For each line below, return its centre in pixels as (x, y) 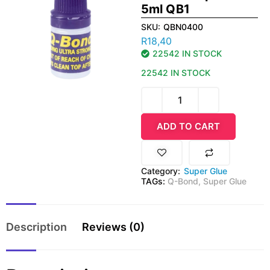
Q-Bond (183, 181)
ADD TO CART (188, 126)
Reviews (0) (113, 227)
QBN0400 (183, 27)
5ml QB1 (165, 9)
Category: (161, 171)
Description (36, 227)
